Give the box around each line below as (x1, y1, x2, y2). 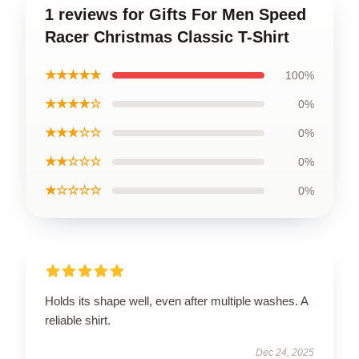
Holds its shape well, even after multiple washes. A (45, 293, 308, 308)
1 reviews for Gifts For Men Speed (45, 5, 306, 23)
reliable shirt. (45, 313, 111, 327)
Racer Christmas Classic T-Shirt (45, 27, 289, 46)
